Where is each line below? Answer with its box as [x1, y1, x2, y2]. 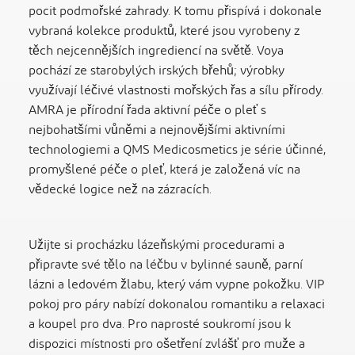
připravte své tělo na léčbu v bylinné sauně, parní [29, 253, 303, 277]
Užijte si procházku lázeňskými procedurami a [29, 233, 284, 258]
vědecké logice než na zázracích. [29, 177, 212, 202]
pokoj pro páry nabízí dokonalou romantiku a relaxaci [29, 292, 325, 317]
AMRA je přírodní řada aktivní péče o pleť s [29, 98, 266, 123]
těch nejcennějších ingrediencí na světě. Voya [29, 39, 284, 63]
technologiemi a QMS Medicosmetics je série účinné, [29, 138, 326, 162]
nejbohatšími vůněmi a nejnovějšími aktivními [29, 118, 285, 143]
